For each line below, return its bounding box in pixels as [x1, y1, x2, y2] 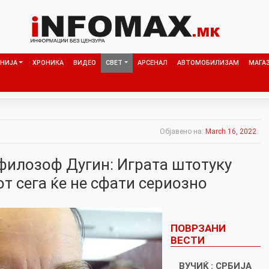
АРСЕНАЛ [137, 58, 168, 67]
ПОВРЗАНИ [170, 222, 226, 234]
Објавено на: [160, 127, 205, 136]
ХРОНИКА [32, 58, 64, 67]
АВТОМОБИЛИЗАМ [177, 58, 239, 67]
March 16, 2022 [205, 127, 256, 136]
